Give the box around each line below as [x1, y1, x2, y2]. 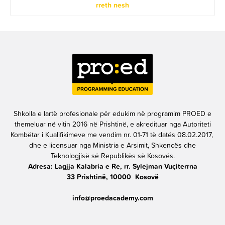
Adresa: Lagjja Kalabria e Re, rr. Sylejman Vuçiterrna [28, 163, 197, 170]
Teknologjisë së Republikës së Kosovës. [50, 152, 175, 160]
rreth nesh [96, 2, 129, 9]
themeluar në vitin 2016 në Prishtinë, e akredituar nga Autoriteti [14, 121, 211, 128]
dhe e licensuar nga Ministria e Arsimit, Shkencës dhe [29, 142, 196, 149]
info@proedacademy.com [72, 194, 153, 202]
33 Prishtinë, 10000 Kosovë [66, 173, 159, 181]
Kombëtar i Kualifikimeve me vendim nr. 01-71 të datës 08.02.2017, [10, 131, 215, 139]
